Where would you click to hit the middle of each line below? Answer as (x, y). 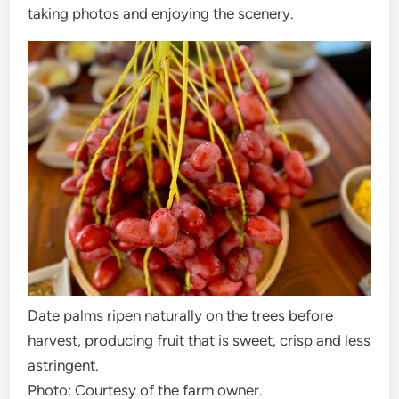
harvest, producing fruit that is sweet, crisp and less (199, 341)
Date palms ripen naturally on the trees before (181, 316)
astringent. (64, 366)
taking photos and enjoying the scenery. (161, 13)
